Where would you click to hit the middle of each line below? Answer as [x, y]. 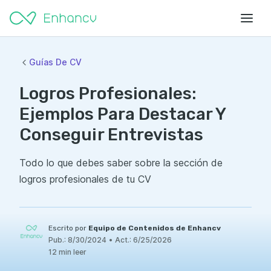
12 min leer [67, 252]
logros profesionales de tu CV [85, 179]
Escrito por [68, 228]
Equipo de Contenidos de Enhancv [155, 228]
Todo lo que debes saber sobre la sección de [121, 163]
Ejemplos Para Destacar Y [122, 114]
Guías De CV [55, 62]
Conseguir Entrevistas [111, 135]
